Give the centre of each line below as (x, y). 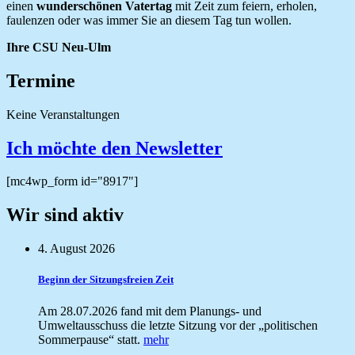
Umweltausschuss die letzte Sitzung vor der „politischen (178, 325)
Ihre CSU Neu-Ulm (59, 47)
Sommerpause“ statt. (91, 339)
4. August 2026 (76, 249)
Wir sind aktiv (65, 215)
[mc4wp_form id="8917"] (72, 181)
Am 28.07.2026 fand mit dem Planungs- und (150, 311)
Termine (41, 80)
